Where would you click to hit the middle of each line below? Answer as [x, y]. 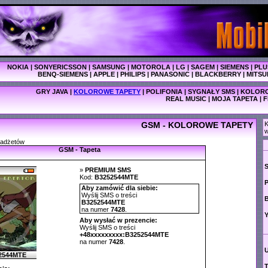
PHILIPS [133, 74]
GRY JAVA [52, 92]
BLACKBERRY [218, 74]
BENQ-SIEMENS [63, 74]
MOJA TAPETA [235, 99]
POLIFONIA [164, 92]
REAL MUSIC [186, 99]
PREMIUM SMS [108, 170]
